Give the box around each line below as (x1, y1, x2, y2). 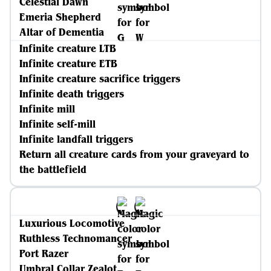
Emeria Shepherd (19, 10, 101, 24)
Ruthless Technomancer (19, 232, 132, 245)
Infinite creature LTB (19, 42, 116, 55)
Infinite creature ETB (19, 57, 117, 70)
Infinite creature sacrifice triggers (19, 72, 180, 85)
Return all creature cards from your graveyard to (19, 148, 249, 161)
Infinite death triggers (19, 87, 124, 100)
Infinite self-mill (19, 117, 96, 131)
